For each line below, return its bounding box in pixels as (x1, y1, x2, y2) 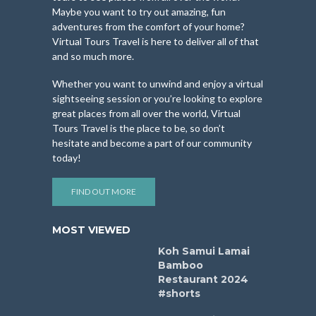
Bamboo (158, 258, 203, 272)
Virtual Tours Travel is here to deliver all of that (52, 35, 259, 47)
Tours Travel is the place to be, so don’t (52, 121, 225, 134)
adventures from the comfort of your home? (52, 20, 245, 32)
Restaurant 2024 (158, 272, 248, 286)
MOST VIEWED (52, 223, 130, 236)
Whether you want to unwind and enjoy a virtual (52, 77, 263, 90)
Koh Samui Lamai (158, 244, 250, 257)
